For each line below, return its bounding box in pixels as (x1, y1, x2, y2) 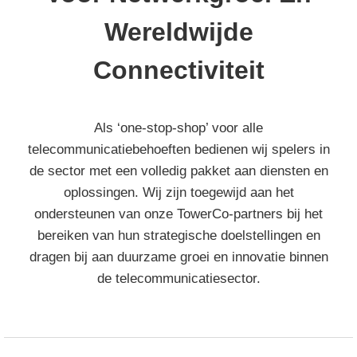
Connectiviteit (92, 56, 265, 84)
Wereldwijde (104, 18, 253, 46)
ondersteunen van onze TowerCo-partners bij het (34, 206, 323, 222)
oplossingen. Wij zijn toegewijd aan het (63, 185, 294, 200)
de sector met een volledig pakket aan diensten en (29, 163, 328, 178)
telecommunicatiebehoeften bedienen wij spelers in (27, 142, 330, 157)
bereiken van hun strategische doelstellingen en (37, 228, 320, 243)
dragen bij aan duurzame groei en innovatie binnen (29, 249, 328, 265)
